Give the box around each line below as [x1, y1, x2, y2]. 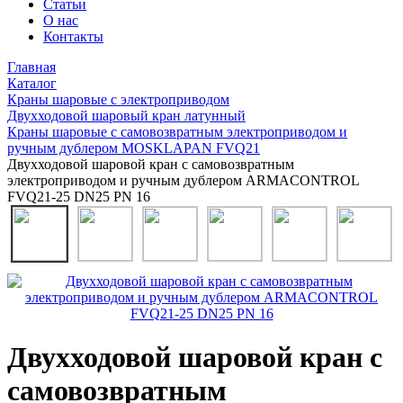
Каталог [7, 76, 57, 91]
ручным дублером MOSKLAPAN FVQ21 [7, 140, 260, 156]
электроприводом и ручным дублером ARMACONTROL [7, 173, 359, 188]
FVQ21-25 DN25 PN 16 [7, 189, 150, 204]
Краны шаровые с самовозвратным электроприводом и [7, 124, 347, 139]
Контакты [43, 29, 103, 44]
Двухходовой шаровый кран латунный [7, 108, 246, 123]
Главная [7, 59, 56, 75]
